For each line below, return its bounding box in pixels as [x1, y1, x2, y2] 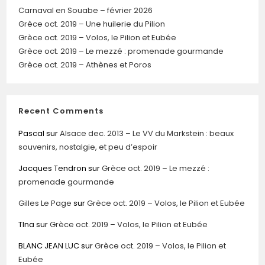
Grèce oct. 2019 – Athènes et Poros [18, 59, 152, 70]
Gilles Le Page [18, 197, 72, 209]
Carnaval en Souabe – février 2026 [18, 4, 153, 16]
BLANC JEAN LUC [18, 240, 80, 251]
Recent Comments [18, 105, 104, 117]
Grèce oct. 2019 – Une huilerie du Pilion [18, 18, 166, 30]
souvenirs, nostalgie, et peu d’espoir [18, 141, 158, 153]
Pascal [18, 127, 45, 139]
